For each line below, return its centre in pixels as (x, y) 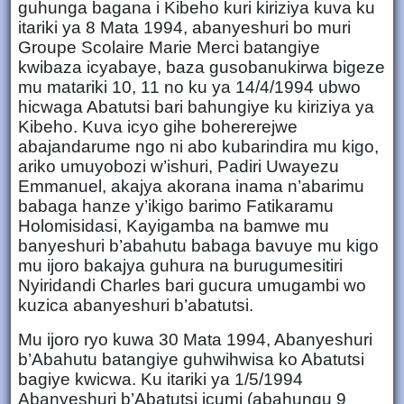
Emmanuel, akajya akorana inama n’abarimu (191, 186)
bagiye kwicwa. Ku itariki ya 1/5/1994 (161, 379)
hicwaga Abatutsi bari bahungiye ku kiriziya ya (196, 106)
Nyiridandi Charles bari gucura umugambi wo (192, 285)
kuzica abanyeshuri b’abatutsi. (138, 305)
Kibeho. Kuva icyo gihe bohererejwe (158, 126)
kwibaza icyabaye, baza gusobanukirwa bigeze (202, 67)
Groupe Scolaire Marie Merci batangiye (169, 47)
